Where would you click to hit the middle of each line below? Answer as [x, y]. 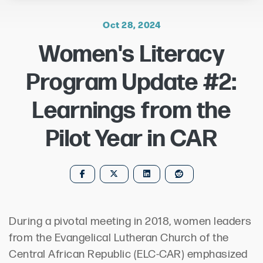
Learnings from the [131, 111]
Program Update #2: [131, 82]
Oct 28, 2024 [131, 24]
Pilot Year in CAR [131, 139]
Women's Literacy [131, 54]
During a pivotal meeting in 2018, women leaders [130, 221]
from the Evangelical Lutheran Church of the [119, 238]
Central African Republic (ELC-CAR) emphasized [128, 254]
